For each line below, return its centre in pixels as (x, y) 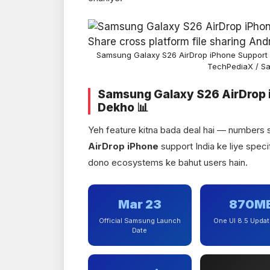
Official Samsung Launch (140, 220)
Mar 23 (140, 204)
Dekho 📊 (123, 108)
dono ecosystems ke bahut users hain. (168, 163)
